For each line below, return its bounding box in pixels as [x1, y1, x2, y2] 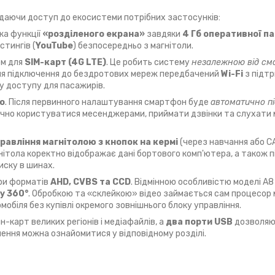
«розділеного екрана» [42, 28, 145, 39]
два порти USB [166, 216, 233, 227]
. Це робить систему [106, 56, 192, 68]
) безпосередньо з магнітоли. [73, 40, 193, 51]
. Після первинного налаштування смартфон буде [5, 96, 211, 107]
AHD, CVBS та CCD [50, 176, 131, 187]
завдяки [145, 28, 182, 39]
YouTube [36, 40, 73, 51]
